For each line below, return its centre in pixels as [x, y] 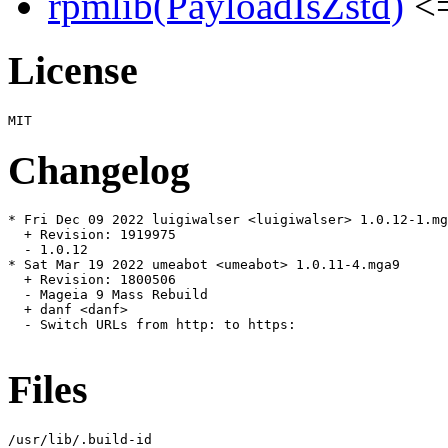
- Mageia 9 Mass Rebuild [108, 295]
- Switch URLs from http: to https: [152, 325]
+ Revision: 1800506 [92, 280]
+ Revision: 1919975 [92, 235]
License [73, 71]
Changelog [99, 170]
